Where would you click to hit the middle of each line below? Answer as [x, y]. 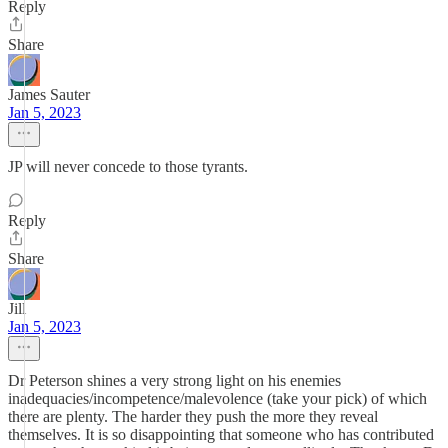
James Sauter [49, 94]
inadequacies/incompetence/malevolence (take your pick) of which [217, 398]
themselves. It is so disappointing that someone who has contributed [221, 434]
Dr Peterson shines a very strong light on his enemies [174, 380]
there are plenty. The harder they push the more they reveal [193, 416]
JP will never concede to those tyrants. [128, 166]
